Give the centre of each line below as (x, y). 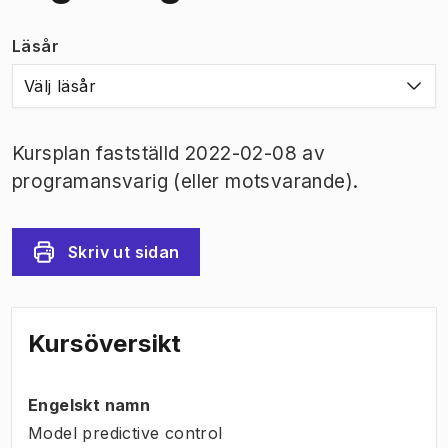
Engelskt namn (89, 404)
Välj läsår (60, 85)
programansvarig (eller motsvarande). (185, 181)
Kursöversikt (105, 343)
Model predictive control (125, 432)
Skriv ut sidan (124, 251)
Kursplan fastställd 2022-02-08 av (169, 153)
